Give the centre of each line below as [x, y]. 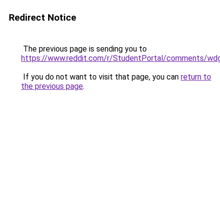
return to [196, 77]
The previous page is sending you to [84, 49]
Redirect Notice [42, 17]
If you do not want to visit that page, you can [101, 77]
